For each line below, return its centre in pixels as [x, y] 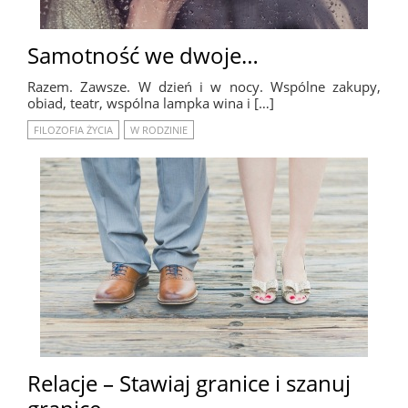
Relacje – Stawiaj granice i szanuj [189, 383]
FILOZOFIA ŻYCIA [73, 130]
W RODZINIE [159, 130]
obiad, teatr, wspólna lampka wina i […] [151, 103]
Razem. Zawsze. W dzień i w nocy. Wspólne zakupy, [204, 87]
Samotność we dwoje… [143, 55]
